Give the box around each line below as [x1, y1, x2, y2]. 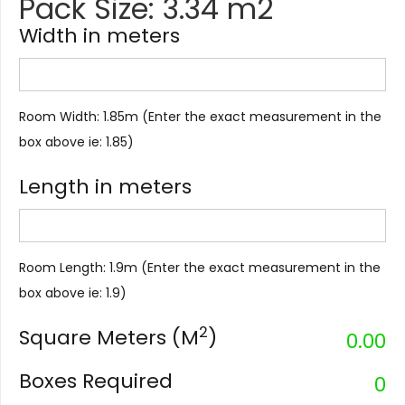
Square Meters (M [19, 324, 199, 353]
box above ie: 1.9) [19, 284, 127, 303]
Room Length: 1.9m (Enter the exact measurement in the [19, 259, 381, 278]
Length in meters [19, 173, 192, 202]
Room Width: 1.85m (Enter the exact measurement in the [19, 108, 381, 127]
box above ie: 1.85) [19, 133, 134, 152]
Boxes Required [19, 367, 173, 396]
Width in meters [19, 22, 180, 51]
